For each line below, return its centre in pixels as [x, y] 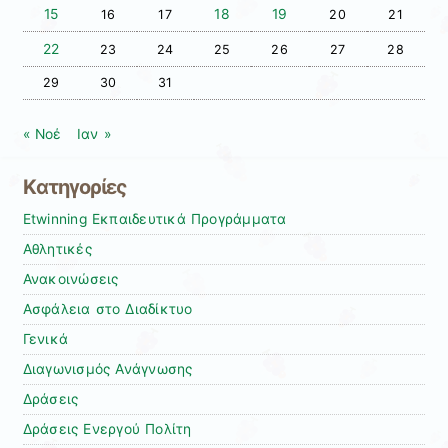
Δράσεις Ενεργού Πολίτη [107, 429]
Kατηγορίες [74, 187]
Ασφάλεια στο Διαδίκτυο [107, 309]
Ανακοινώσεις [70, 279]
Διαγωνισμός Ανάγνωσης [107, 369]
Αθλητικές [57, 249]
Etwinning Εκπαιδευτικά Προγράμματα [154, 219]
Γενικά [45, 339]
